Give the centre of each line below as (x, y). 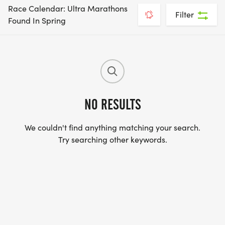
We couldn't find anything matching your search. (113, 127)
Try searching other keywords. (113, 139)
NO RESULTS (113, 104)
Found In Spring (37, 20)
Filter (185, 14)
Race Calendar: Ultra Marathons (68, 8)
